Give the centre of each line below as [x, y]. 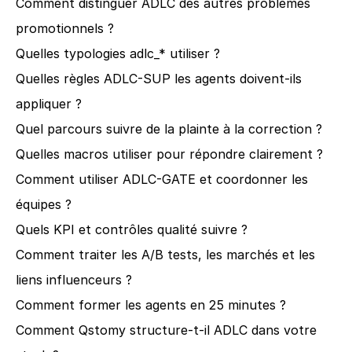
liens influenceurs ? [74, 280]
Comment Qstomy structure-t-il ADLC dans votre [166, 330]
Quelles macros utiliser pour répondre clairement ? [169, 154]
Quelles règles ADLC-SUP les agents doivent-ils [159, 79]
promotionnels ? [65, 28]
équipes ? [44, 204]
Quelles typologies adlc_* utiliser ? [118, 53]
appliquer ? [49, 104]
